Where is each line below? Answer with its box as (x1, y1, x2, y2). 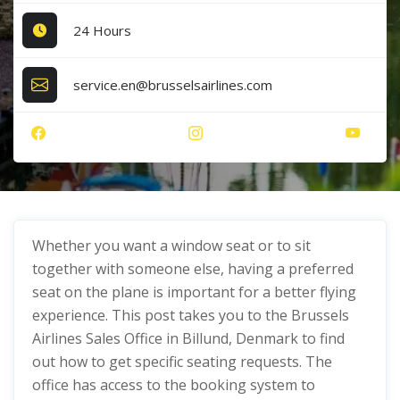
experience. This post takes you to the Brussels (32, 305, 349, 325)
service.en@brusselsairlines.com (73, 75, 273, 94)
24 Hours (73, 21, 132, 39)
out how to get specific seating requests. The (32, 352, 332, 371)
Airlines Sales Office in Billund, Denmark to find (32, 329, 345, 348)
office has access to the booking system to (32, 375, 315, 395)
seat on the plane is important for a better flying (32, 282, 356, 302)
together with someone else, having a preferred (32, 259, 354, 279)
